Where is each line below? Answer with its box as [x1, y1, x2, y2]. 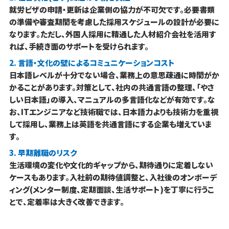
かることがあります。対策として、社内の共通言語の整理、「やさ [9, 82, 214, 93]
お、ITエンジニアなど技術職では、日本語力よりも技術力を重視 [9, 106, 218, 118]
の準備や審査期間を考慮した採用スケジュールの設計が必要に [9, 16, 219, 28]
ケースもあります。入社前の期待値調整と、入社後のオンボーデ [9, 172, 217, 183]
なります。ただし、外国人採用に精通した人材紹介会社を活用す [9, 29, 216, 40]
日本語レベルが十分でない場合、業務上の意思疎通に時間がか [9, 70, 219, 81]
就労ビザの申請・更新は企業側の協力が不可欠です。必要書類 [9, 4, 215, 15]
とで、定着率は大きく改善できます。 [9, 196, 124, 208]
